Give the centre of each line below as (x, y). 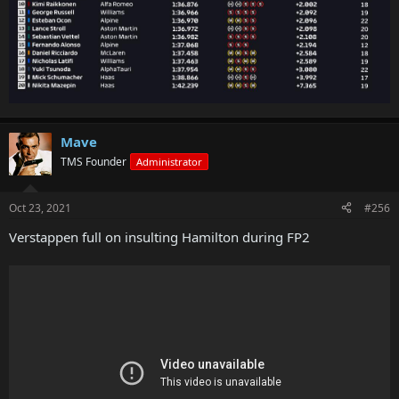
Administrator (169, 162)
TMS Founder (94, 162)
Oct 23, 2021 (40, 208)
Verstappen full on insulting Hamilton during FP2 (159, 236)
